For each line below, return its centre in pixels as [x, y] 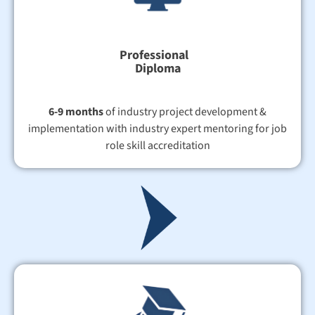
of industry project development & [185, 112]
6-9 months [76, 112]
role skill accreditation [157, 146]
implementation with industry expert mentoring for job [157, 129]
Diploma [157, 69]
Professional [157, 56]
